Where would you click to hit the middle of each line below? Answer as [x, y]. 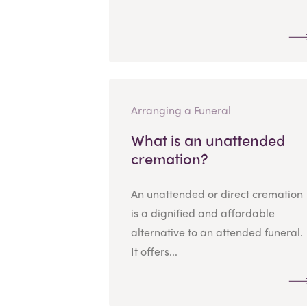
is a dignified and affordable [202, 212]
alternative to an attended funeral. [217, 232]
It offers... [154, 251]
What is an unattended [208, 139]
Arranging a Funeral [181, 110]
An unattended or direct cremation [217, 193]
